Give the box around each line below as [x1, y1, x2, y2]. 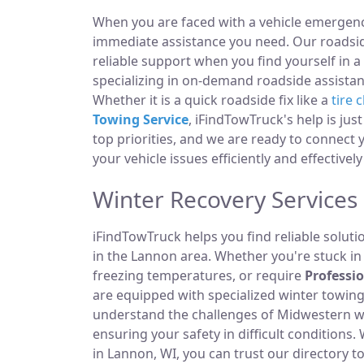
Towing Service [93, 110, 188, 128]
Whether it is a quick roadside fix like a [93, 91, 331, 109]
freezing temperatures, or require [93, 266, 305, 284]
